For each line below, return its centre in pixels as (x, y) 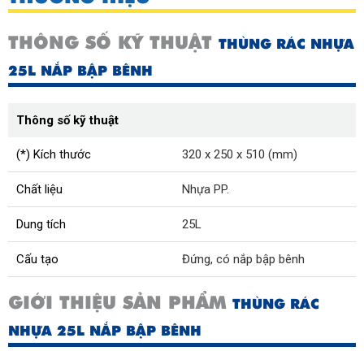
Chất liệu (39, 189)
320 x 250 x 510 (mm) (240, 154)
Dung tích (41, 224)
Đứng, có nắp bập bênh (243, 259)
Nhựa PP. (206, 189)
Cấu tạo (37, 259)
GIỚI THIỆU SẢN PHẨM (120, 303)
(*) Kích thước (54, 154)
